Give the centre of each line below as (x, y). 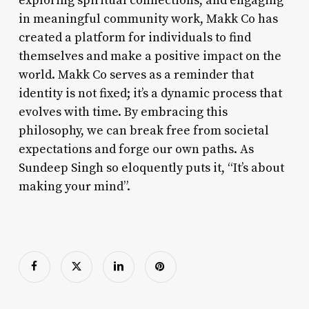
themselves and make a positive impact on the (150, 56)
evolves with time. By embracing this (123, 112)
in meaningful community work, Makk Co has (148, 19)
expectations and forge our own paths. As (136, 149)
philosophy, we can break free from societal (143, 130)
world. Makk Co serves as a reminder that (136, 74)
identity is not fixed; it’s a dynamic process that (150, 93)
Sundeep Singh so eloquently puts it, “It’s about (151, 168)
